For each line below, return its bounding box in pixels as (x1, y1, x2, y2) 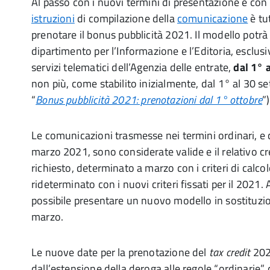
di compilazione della (74, 10, 177, 27)
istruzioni (31, 10, 75, 27)
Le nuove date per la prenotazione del (31, 244, 207, 260)
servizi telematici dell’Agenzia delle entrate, (31, 59, 234, 75)
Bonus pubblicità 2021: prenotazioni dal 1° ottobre (36, 92, 263, 108)
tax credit (206, 244, 253, 260)
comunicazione (177, 10, 248, 27)
